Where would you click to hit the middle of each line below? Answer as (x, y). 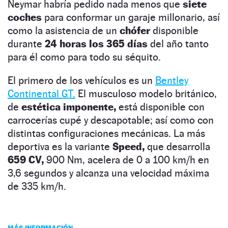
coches (25, 17)
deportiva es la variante (59, 146)
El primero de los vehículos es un (81, 80)
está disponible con (162, 107)
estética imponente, (70, 107)
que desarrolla (179, 146)
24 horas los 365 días (97, 44)
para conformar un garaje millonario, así (131, 17)
